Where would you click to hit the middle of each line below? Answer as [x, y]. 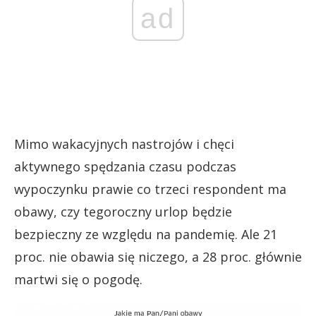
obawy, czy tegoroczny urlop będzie [123, 212]
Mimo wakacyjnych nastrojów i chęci [124, 144]
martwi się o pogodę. [78, 280]
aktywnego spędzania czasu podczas [125, 167]
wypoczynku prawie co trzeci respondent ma [150, 189]
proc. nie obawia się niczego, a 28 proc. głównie [158, 257]
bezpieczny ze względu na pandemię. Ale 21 [146, 235]
